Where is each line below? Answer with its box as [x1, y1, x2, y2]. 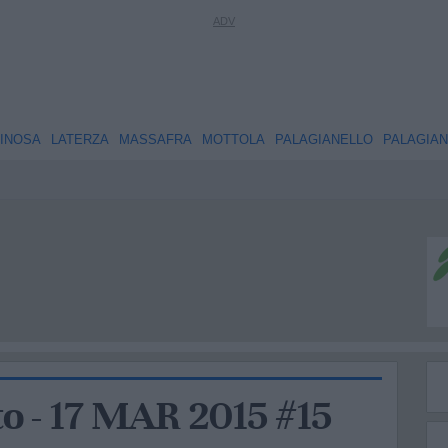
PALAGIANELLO [274, 132, 373, 147]
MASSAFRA [118, 132, 192, 147]
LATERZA [50, 132, 109, 147]
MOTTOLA [201, 132, 265, 147]
